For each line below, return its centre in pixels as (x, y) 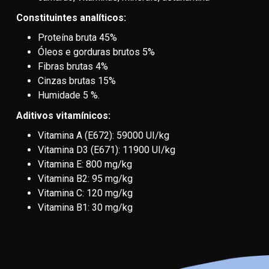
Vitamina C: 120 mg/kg (86, 193)
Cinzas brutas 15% (77, 81)
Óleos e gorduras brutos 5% (96, 52)
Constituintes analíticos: (71, 18)
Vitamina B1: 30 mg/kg (85, 207)
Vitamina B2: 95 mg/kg (86, 179)
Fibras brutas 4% (74, 66)
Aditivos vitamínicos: (63, 116)
